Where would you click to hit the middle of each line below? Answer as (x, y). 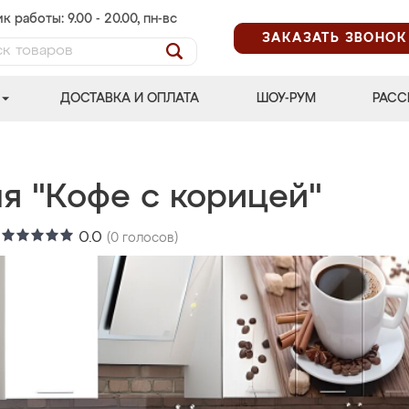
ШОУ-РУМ (286, 99)
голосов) (148, 238)
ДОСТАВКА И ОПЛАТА (130, 99)
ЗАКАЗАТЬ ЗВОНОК (335, 38)
